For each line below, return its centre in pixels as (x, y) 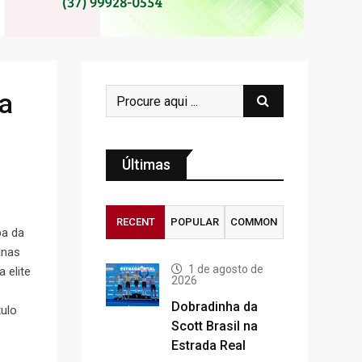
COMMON (254, 222)
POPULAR (194, 222)
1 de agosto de (226, 269)
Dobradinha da (215, 307)
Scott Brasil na (215, 326)
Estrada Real (208, 345)
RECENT (135, 222)
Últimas (146, 164)
